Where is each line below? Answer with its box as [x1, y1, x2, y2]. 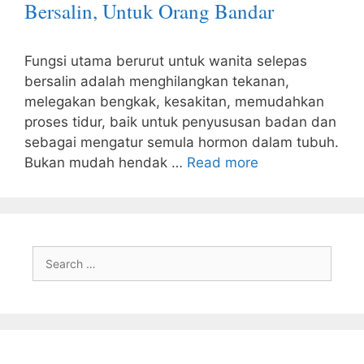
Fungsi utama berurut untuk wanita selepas [24, 53, 307, 69]
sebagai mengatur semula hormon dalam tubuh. [24, 134, 339, 150]
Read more [187, 154, 258, 171]
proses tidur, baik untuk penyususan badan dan [24, 114, 336, 130]
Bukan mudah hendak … [24, 154, 187, 171]
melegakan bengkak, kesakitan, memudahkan [24, 93, 324, 110]
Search [32, 247, 69, 261]
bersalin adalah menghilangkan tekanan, [24, 73, 289, 89]
